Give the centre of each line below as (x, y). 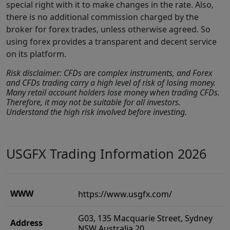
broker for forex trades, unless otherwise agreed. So (108, 30)
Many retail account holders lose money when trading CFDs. (113, 93)
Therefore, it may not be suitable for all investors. (93, 102)
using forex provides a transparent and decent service (111, 42)
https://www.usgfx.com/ (125, 194)
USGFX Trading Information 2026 (106, 154)
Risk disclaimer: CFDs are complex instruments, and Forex (109, 73)
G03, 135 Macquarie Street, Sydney (145, 218)
